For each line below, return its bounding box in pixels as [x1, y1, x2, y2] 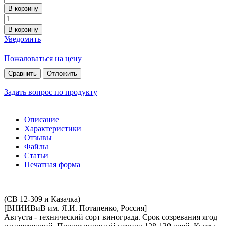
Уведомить [4, 34, 41, 43]
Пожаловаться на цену [4, 53, 82, 63]
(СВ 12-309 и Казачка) [4, 194, 80, 203]
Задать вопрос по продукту [4, 87, 97, 96]
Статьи [24, 151, 48, 160]
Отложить [47, 69, 77, 77]
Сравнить [8, 69, 37, 77]
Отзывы [24, 133, 52, 142]
